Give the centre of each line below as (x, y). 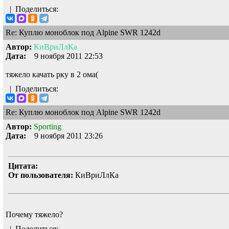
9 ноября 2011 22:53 (64, 56)
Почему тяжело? (34, 214)
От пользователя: (41, 175)
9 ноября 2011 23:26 (64, 135)
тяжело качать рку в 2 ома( (52, 74)
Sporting (48, 126)
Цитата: (23, 166)
